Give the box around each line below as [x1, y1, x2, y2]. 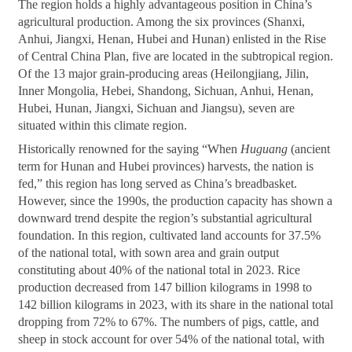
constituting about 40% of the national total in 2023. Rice [18, 263, 301, 277]
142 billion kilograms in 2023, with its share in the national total [18, 298, 334, 312]
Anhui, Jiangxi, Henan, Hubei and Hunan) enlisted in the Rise [18, 32, 327, 46]
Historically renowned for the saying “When [18, 142, 241, 156]
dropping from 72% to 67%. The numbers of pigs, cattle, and [18, 315, 320, 329]
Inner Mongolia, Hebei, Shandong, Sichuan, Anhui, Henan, [18, 84, 314, 98]
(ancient [288, 142, 331, 156]
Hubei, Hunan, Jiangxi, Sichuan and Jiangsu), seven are [18, 101, 295, 115]
